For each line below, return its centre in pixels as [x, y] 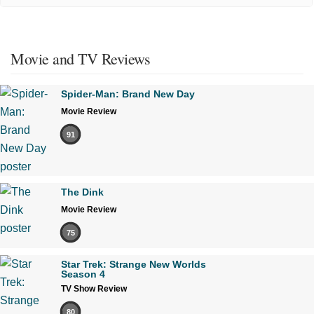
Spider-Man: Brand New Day [128, 94]
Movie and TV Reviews [80, 59]
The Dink [82, 192]
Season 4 [83, 274]
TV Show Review [94, 289]
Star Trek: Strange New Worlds [134, 265]
